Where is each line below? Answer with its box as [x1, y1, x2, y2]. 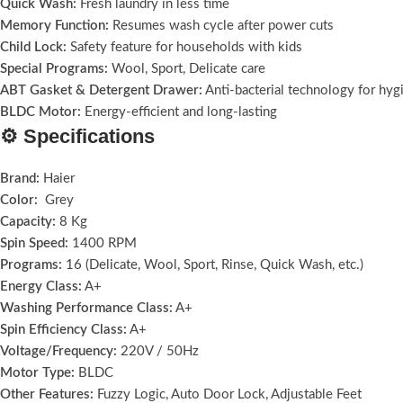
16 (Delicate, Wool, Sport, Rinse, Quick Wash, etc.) [62, 257, 363, 272]
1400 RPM [68, 236, 137, 250]
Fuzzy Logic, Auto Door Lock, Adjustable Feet [94, 387, 362, 401]
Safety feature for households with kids [67, 40, 302, 54]
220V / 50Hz [117, 344, 199, 358]
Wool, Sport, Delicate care [108, 61, 265, 76]
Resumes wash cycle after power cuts [109, 18, 334, 32]
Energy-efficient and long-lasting [81, 104, 277, 119]
